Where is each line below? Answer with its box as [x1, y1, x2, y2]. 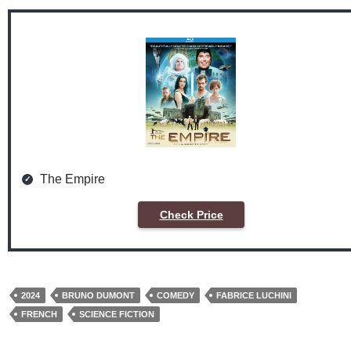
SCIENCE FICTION [79, 309, 154, 319]
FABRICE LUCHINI [216, 290, 291, 300]
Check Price [159, 208, 223, 221]
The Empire [40, 172, 105, 186]
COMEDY [157, 290, 194, 300]
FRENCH [21, 309, 57, 319]
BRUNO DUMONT [62, 290, 135, 300]
